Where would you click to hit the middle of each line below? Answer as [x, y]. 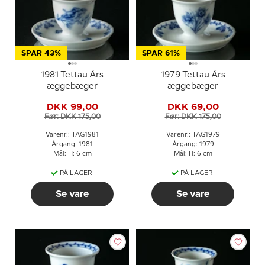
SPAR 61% [161, 53]
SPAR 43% [41, 53]
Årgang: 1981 [72, 144]
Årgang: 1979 [193, 144]
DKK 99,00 [72, 107]
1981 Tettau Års [72, 75]
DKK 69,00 [193, 107]
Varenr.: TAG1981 [72, 135]
